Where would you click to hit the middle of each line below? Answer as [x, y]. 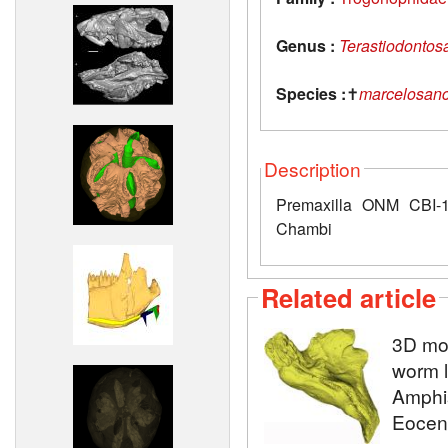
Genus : [305, 45]
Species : [311, 93]
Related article [348, 297]
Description [312, 168]
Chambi [304, 228]
